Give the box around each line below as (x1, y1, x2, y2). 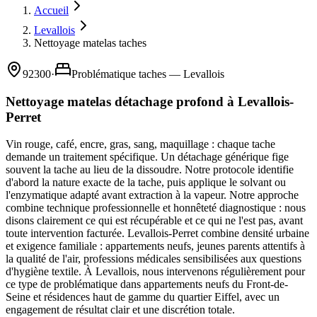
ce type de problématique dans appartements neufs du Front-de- (6, 278, 288, 291)
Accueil (34, 4, 69, 16)
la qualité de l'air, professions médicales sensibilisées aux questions (6, 253, 301, 265)
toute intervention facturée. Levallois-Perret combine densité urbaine (6, 227, 309, 240)
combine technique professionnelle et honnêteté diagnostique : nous (6, 202, 306, 214)
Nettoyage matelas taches (34, 37, 146, 49)
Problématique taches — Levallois (71, 68, 224, 80)
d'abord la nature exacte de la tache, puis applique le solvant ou (6, 176, 286, 189)
